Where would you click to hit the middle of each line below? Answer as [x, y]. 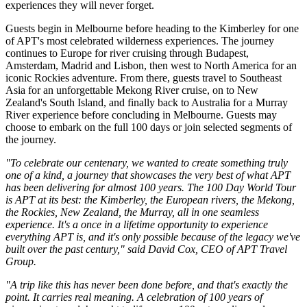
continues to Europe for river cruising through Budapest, [127, 53]
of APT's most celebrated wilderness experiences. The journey [140, 40]
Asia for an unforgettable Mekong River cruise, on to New [132, 90]
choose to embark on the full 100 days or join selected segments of [149, 127]
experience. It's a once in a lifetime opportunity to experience [137, 224]
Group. [21, 261]
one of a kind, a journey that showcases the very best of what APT [148, 175]
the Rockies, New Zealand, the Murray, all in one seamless [132, 212]
